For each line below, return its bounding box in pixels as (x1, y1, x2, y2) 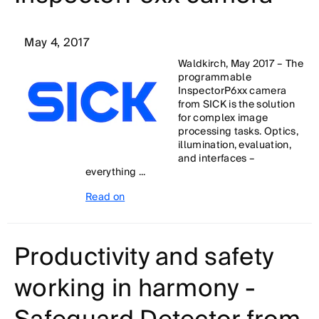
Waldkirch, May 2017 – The (178, 56, 304, 73)
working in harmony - (14, 268, 256, 310)
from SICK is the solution (178, 96, 296, 113)
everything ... (85, 164, 146, 181)
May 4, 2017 (24, 33, 90, 53)
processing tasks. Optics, (178, 123, 299, 140)
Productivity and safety (14, 236, 274, 278)
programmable (178, 69, 251, 86)
